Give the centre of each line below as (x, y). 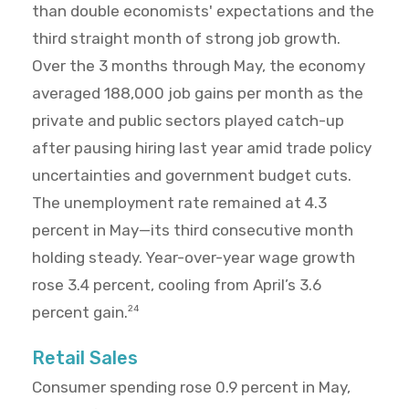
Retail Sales (85, 358)
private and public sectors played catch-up (188, 121)
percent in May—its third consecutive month (193, 231)
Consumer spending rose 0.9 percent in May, (191, 388)
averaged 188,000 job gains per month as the (198, 94)
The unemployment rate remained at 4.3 (179, 203)
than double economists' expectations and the (203, 11)
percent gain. (80, 313)
